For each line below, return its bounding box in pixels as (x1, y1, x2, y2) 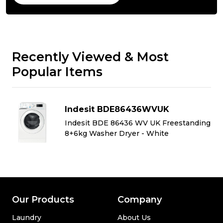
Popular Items (12, 64, 103, 79)
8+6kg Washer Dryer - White (65, 129, 169, 138)
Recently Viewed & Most (12, 49, 169, 64)
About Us (117, 213, 151, 222)
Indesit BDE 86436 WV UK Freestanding (65, 118, 211, 127)
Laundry (12, 213, 41, 222)
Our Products (12, 194, 74, 205)
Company (117, 194, 162, 205)
